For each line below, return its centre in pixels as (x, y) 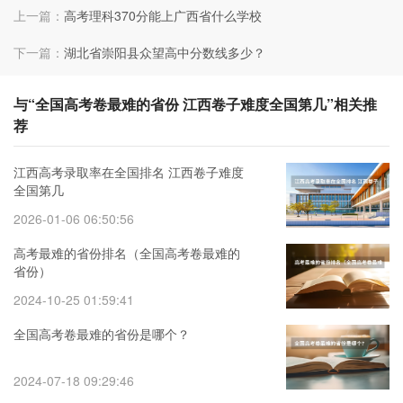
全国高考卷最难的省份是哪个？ (102, 333)
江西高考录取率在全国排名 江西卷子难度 (129, 171)
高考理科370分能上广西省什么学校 (163, 15)
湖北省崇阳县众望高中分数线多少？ (165, 52)
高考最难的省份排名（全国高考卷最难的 (127, 252)
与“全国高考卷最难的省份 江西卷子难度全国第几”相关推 (195, 103)
